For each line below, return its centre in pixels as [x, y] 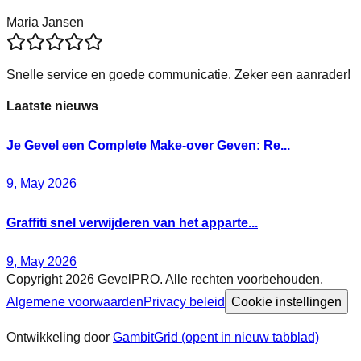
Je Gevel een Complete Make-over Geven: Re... [148, 145]
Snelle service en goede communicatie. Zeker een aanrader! [178, 74]
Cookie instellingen [286, 301]
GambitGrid [145, 337]
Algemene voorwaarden [75, 301]
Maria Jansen [45, 22]
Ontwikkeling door [58, 337]
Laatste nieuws [52, 106]
